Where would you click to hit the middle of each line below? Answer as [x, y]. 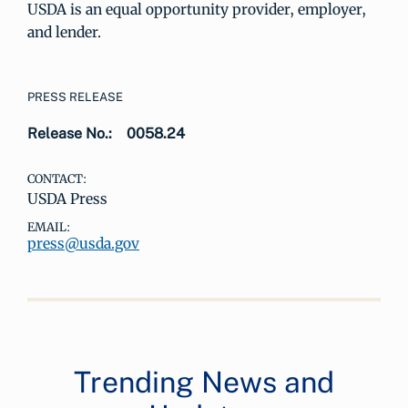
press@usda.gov [83, 243]
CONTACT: [57, 179]
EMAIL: [49, 227]
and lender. [64, 32]
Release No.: [70, 133]
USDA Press [67, 199]
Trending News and [204, 382]
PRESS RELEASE [75, 97]
